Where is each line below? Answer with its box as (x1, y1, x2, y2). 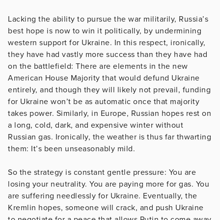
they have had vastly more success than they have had (8, 49, 207, 59)
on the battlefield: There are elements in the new (8, 61, 188, 71)
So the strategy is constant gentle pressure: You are (8, 167, 196, 177)
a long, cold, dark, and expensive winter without (8, 120, 183, 130)
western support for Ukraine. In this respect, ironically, (8, 37, 206, 48)
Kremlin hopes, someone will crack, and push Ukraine (8, 202, 204, 213)
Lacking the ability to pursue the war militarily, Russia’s (8, 14, 208, 24)
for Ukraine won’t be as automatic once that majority (8, 96, 199, 107)
